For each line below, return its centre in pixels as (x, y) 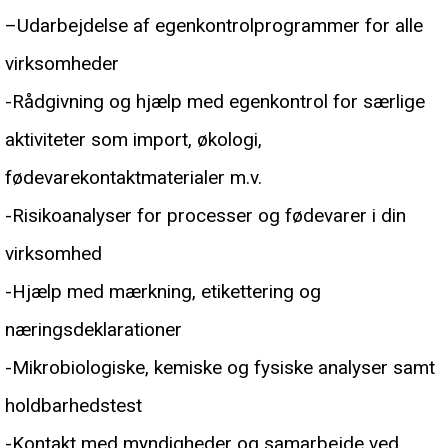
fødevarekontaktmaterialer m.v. (133, 178)
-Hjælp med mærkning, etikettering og (163, 292)
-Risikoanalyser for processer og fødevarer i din (205, 216)
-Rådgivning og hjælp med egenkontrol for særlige (215, 102)
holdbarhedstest (73, 406)
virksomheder (62, 64)
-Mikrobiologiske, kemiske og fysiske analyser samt (220, 368)
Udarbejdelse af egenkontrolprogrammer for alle (220, 26)
